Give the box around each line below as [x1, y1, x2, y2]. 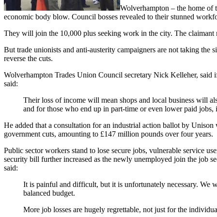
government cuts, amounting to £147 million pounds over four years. [4, 129, 213, 138]
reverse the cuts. [4, 54, 53, 62]
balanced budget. [23, 188, 75, 197]
